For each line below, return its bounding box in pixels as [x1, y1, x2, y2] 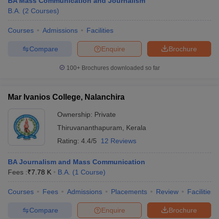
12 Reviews [101, 137, 136, 145]
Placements [111, 188, 147, 196]
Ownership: [57, 110, 94, 118]
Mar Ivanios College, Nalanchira [8, 93, 125, 101]
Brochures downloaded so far [80, 65, 160, 71]
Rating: [57, 137, 81, 145]
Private [94, 110, 116, 118]
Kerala [126, 124, 146, 131]
